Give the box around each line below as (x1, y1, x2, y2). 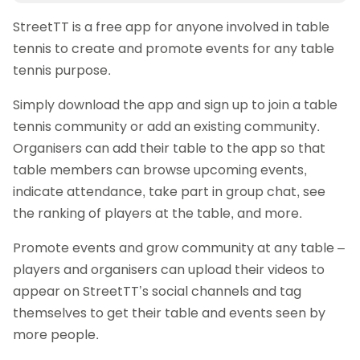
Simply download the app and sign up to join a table (13, 95, 337, 114)
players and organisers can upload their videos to (13, 260, 325, 279)
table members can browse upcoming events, (13, 160, 307, 179)
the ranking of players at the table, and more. (13, 203, 302, 223)
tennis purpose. (13, 60, 114, 80)
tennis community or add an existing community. (13, 117, 320, 136)
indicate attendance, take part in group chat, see (13, 182, 325, 201)
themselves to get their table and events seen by (13, 303, 325, 322)
